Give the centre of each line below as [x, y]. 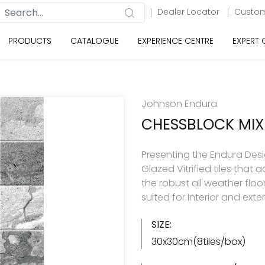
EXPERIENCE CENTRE [176, 41]
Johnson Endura [179, 104]
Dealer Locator [190, 12]
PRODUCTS [30, 41]
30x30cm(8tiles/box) [198, 242]
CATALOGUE [95, 41]
